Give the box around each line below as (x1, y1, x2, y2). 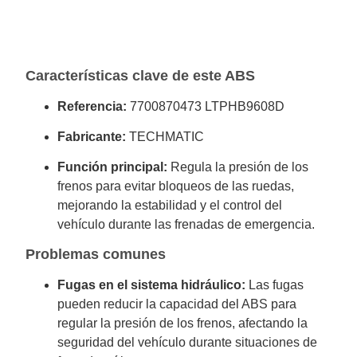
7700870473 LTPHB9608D (127, 99, 285, 113)
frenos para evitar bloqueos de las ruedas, (57, 179, 295, 194)
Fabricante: (57, 130, 127, 144)
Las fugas (245, 277, 304, 292)
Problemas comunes (25, 245, 167, 262)
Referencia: (57, 99, 127, 113)
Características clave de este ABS (25, 67, 256, 84)
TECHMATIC (126, 130, 205, 144)
